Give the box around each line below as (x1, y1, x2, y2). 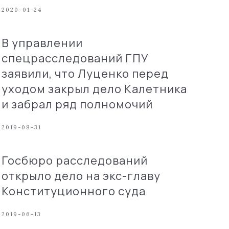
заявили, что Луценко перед (1, 66, 169, 81)
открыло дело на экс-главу (1, 168, 161, 184)
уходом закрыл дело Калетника (1, 81, 187, 97)
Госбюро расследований (1, 153, 148, 168)
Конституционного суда (1, 184, 146, 199)
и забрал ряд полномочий (1, 97, 153, 112)
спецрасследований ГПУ (1, 51, 149, 66)
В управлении (1, 35, 83, 51)
